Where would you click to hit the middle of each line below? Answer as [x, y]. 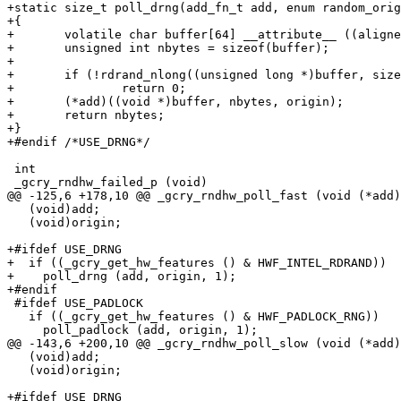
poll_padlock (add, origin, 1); [132, 330]
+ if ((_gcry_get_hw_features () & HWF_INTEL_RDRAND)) [197, 263]
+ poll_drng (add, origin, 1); [122, 277]
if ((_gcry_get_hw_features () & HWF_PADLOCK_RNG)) [193, 317]
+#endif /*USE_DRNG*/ [79, 142]
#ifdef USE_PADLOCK [75, 303]
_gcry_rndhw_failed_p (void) [107, 183]
